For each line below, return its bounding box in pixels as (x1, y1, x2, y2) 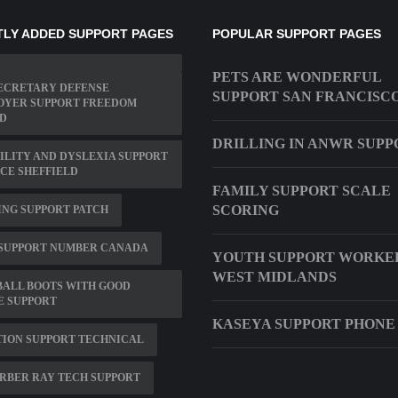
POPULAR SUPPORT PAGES (212, 27, 381, 42)
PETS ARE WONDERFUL (212, 69, 381, 85)
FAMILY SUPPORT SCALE (212, 183, 391, 199)
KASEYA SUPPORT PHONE (212, 316, 395, 332)
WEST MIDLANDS (212, 269, 337, 285)
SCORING (212, 203, 279, 219)
